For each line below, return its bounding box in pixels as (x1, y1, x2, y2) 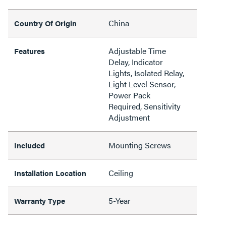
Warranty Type (14, 195, 65, 206)
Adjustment (108, 111, 150, 123)
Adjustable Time (108, 44, 166, 56)
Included (14, 139, 45, 150)
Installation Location (14, 167, 86, 178)
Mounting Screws (108, 139, 171, 151)
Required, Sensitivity (108, 100, 181, 112)
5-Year (108, 194, 131, 206)
